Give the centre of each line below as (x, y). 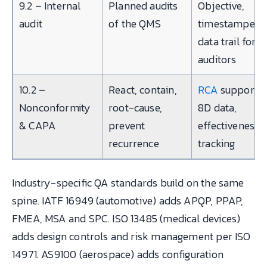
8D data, (218, 107)
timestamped (229, 23)
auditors (217, 59)
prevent (127, 125)
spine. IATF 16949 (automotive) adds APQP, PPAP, (128, 200)
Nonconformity (55, 107)
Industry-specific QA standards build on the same (128, 182)
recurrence (134, 143)
